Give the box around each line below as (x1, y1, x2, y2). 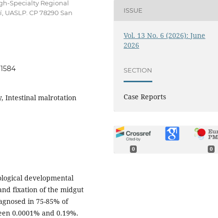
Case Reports (124, 91, 166, 101)
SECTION (124, 66, 153, 74)
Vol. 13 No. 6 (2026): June (124, 30, 206, 40)
